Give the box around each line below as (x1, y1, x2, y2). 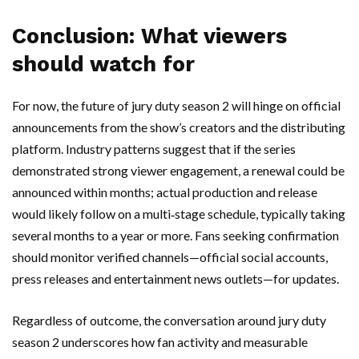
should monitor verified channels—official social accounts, (12, 249, 328, 265)
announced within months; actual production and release (12, 184, 317, 200)
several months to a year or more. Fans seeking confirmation (12, 228, 339, 244)
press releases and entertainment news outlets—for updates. (12, 271, 339, 287)
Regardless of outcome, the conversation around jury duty (12, 313, 326, 329)
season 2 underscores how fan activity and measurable (12, 334, 308, 350)
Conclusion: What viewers (12, 23, 287, 50)
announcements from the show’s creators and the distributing (12, 119, 345, 135)
